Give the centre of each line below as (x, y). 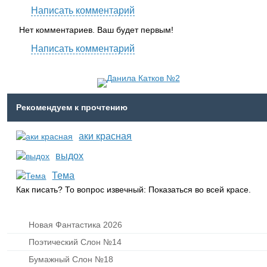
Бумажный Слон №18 (71, 260)
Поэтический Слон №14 (75, 242)
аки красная (105, 136)
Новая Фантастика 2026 (76, 225)
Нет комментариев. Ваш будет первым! (97, 30)
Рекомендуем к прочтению (72, 108)
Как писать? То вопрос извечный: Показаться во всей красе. (134, 190)
